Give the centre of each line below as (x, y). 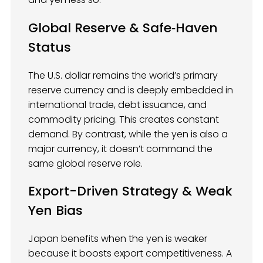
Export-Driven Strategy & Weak (130, 191)
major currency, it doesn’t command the (120, 149)
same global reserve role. (85, 163)
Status (50, 47)
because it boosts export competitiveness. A (130, 253)
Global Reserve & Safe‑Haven (123, 28)
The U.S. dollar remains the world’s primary (123, 75)
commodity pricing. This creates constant (124, 119)
